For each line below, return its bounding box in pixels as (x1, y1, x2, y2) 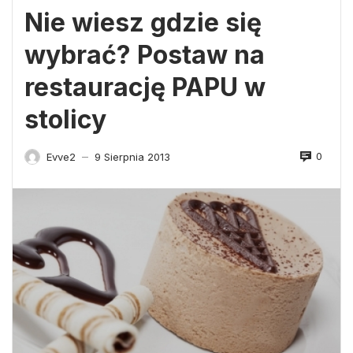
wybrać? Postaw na (24, 39, 265, 70)
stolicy (24, 103, 106, 135)
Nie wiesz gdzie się (24, 6, 262, 38)
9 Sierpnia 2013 (95, 150, 170, 163)
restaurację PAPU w (24, 71, 266, 102)
